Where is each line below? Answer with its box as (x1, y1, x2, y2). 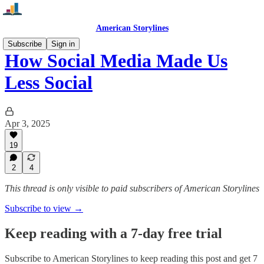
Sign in (51, 39, 75, 48)
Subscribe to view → (5, 203, 83, 213)
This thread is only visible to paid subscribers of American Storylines (5, 183, 259, 193)
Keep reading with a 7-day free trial (5, 225, 222, 241)
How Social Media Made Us (5, 50, 227, 72)
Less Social (5, 72, 93, 94)
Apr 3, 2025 (5, 118, 50, 128)
